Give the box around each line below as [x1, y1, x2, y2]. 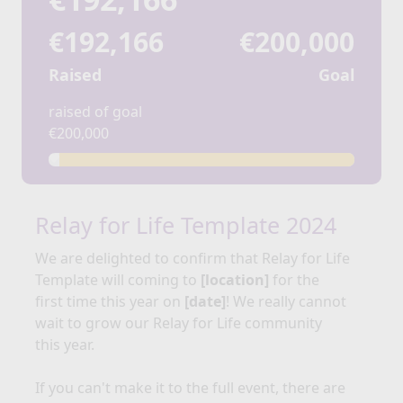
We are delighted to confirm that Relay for [35, 248, 322, 269]
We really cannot [233, 291, 346, 312]
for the [269, 270, 319, 291]
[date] [184, 291, 226, 312]
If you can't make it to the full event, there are [35, 378, 345, 399]
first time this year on [35, 291, 184, 312]
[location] [201, 270, 269, 291]
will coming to [102, 270, 201, 291]
